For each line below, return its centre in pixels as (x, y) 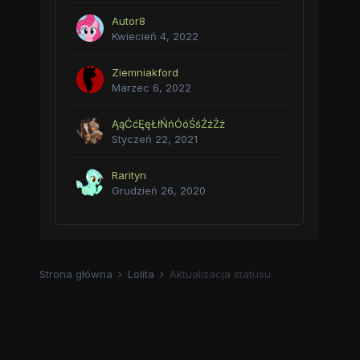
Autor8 (128, 21)
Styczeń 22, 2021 (154, 139)
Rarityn (129, 175)
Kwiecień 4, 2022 (155, 36)
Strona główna (77, 274)
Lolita (142, 274)
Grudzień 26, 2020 (158, 190)
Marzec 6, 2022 (151, 88)
